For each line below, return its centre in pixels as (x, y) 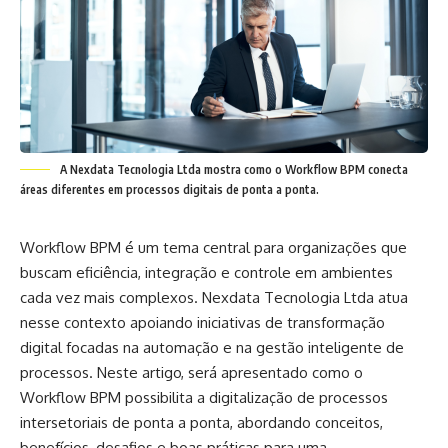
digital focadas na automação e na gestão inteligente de (212, 347)
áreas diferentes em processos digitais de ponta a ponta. (169, 189)
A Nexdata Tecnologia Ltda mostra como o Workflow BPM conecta (234, 169)
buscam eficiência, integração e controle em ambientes (206, 272)
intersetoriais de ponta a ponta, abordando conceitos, (201, 422)
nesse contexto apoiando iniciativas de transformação (202, 322)
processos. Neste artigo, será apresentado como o (191, 372)
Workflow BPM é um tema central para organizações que (213, 247)
